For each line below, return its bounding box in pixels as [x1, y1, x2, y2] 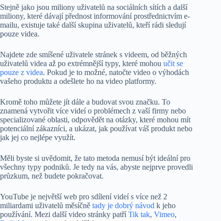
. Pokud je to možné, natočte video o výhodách [43, 68, 189, 77]
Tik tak [128, 210, 150, 219]
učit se [163, 59, 183, 68]
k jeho [154, 201, 176, 210]
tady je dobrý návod [92, 201, 154, 210]
